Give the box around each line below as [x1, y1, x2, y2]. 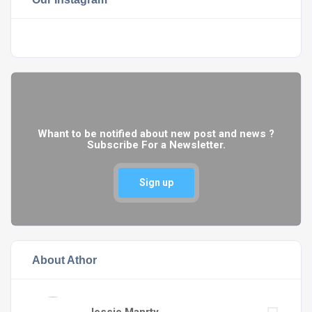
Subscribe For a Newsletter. [86, 139, 226, 151]
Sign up [139, 177, 173, 188]
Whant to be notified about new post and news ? [38, 127, 274, 140]
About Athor [32, 253, 97, 266]
